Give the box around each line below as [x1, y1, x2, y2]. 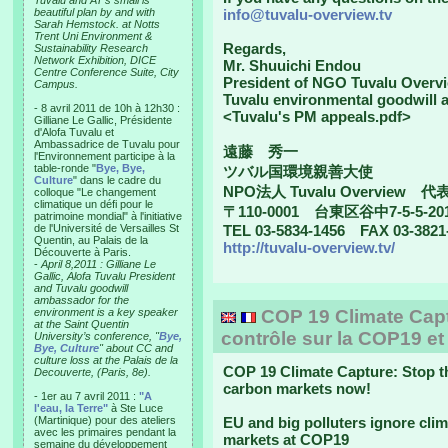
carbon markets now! [223, 380, 371, 397]
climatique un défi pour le [34, 198, 153, 210]
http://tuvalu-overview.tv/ [223, 239, 395, 256]
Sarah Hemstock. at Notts [34, 18, 160, 30]
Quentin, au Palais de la [34, 234, 148, 246]
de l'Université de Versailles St [34, 222, 179, 234]
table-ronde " [34, 162, 96, 174]
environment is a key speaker [34, 306, 178, 318]
